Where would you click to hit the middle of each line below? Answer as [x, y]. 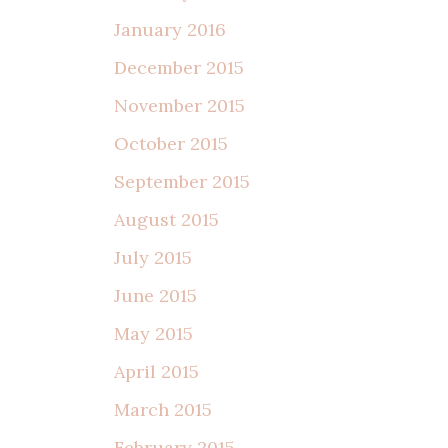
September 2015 [182, 182]
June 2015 [155, 296]
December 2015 [179, 68]
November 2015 [179, 106]
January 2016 [170, 30]
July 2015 [153, 258]
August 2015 [166, 220]
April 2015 [156, 372]
